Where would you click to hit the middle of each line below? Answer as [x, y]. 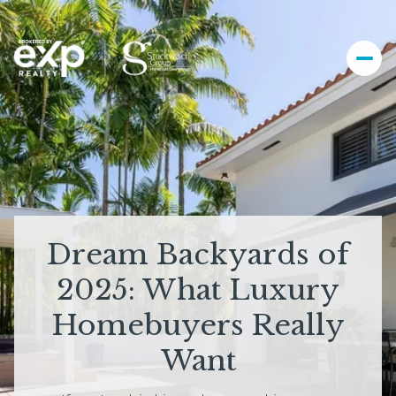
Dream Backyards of [198, 255]
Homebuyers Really [198, 326]
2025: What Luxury [198, 290]
